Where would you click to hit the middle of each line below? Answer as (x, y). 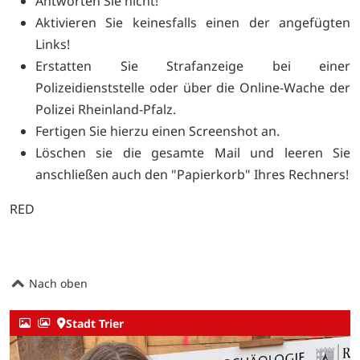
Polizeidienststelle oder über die (138, 87)
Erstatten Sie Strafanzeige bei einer (193, 65)
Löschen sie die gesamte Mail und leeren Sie (193, 152)
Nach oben (57, 283)
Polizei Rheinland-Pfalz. (106, 109)
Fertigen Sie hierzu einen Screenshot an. (159, 131)
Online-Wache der (295, 87)
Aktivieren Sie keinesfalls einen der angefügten (193, 22)
